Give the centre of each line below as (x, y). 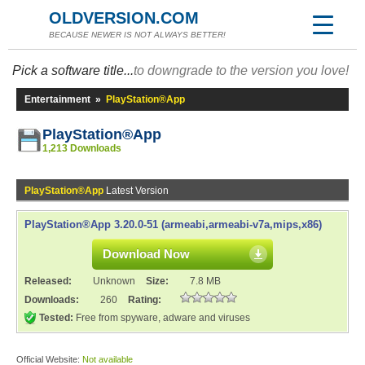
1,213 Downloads (82, 148)
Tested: (56, 318)
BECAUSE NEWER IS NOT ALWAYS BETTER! (137, 35)
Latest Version (136, 191)
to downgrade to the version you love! (241, 70)
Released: (49, 281)
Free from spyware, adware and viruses (162, 318)
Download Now (146, 254)
